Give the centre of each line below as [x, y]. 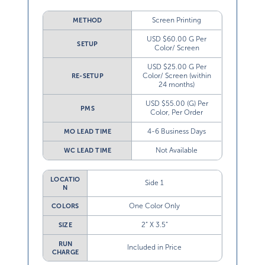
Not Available [177, 151]
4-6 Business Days [177, 132]
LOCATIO [65, 180]
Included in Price [155, 248]
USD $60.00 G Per [177, 39]
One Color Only [155, 206]
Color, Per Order [177, 113]
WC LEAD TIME [88, 151]
